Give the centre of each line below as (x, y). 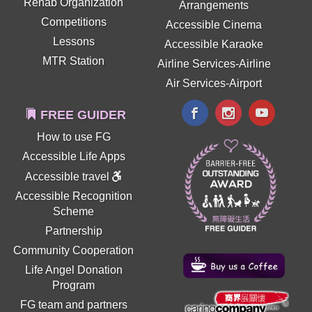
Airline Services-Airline (214, 64)
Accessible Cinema (214, 25)
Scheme (74, 212)
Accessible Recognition (73, 196)
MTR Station (74, 61)
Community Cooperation (74, 251)
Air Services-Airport (214, 84)
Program (74, 286)
